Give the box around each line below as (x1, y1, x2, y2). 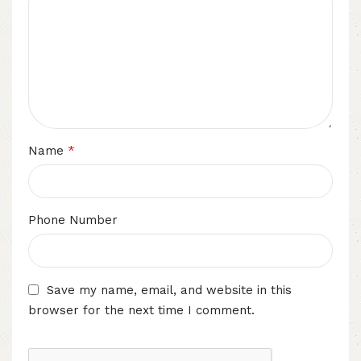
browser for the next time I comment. (28, 303, 255, 318)
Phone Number (28, 212, 118, 227)
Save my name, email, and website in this (47, 282, 292, 297)
